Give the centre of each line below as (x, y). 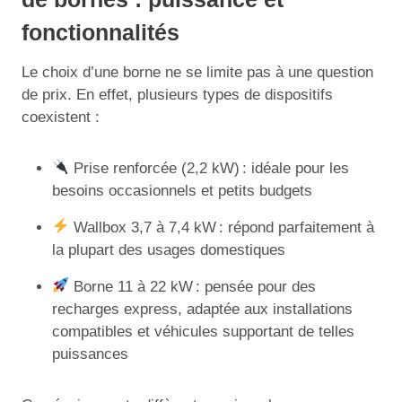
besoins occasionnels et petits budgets (182, 190)
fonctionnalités (100, 32)
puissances (90, 354)
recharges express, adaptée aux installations (202, 309)
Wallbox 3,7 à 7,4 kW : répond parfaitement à (222, 227)
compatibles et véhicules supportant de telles (203, 331)
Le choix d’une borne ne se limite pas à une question (197, 72)
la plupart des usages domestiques (169, 249)
